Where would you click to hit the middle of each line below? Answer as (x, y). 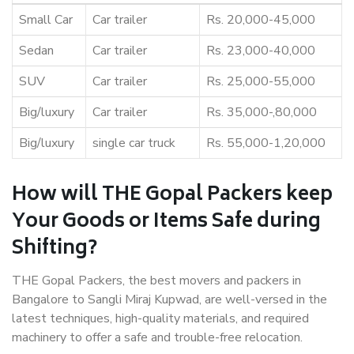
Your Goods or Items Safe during (166, 223)
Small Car (46, 20)
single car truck (134, 143)
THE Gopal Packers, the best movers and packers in (156, 281)
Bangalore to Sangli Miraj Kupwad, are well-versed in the (169, 300)
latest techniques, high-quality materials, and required (160, 319)
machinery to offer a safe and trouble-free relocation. (157, 338)
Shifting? (55, 250)
